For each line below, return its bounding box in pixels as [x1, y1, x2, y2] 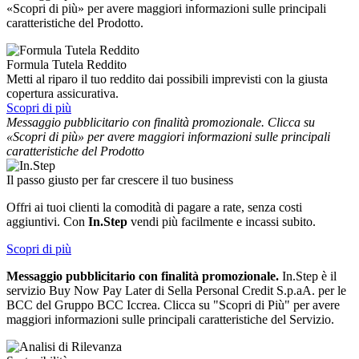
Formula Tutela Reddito [6, 57, 127, 71]
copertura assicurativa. [6, 86, 122, 100]
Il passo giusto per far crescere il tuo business [6, 172, 233, 187]
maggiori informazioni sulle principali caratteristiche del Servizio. [6, 312, 334, 326]
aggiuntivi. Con [6, 214, 88, 228]
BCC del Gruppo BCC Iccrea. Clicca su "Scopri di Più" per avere [6, 297, 340, 312]
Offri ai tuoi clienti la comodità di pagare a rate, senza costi [6, 200, 302, 214]
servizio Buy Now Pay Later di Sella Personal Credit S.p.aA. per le [6, 283, 346, 297]
